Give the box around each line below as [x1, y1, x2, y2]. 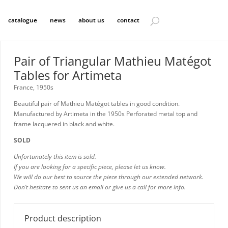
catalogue [8, 16, 37, 24]
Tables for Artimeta [13, 66, 122, 83]
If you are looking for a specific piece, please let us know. [13, 162, 166, 171]
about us [78, 16, 104, 24]
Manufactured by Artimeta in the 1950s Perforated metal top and [13, 109, 197, 118]
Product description [24, 212, 101, 224]
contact [117, 16, 139, 24]
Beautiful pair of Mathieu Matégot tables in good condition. [13, 99, 180, 108]
